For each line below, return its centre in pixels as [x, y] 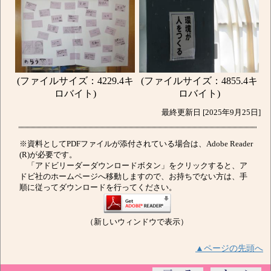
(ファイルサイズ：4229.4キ [75, 81]
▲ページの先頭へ [229, 248]
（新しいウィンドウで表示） [137, 222]
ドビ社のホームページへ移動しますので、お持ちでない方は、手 [133, 176]
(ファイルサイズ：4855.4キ [199, 81]
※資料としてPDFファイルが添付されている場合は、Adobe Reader [136, 144]
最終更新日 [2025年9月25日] [213, 112]
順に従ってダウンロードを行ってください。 [98, 187]
